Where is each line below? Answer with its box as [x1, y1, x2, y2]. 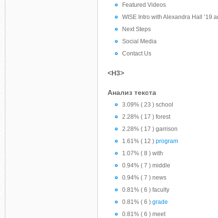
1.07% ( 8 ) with [122, 150, 163, 157]
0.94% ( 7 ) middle [122, 162, 170, 169]
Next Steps [122, 26, 151, 33]
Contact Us [122, 50, 151, 57]
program [156, 138, 178, 145]
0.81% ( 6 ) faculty [122, 186, 169, 193]
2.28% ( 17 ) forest [122, 113, 170, 120]
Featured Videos [122, 1, 166, 8]
